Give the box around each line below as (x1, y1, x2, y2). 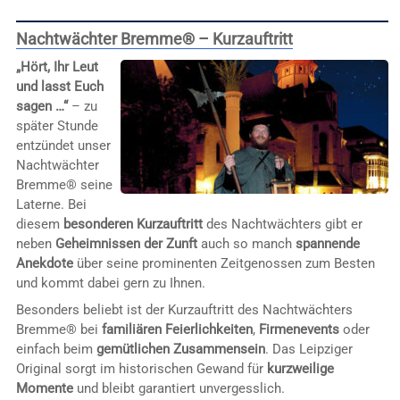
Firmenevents (258, 321, 339, 338)
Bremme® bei (15, 321, 102, 338)
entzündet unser (15, 137, 111, 154)
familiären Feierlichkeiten (101, 321, 253, 338)
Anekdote (15, 255, 73, 272)
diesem (15, 216, 63, 233)
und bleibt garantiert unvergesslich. (72, 380, 285, 397)
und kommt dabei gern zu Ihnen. (15, 275, 205, 292)
